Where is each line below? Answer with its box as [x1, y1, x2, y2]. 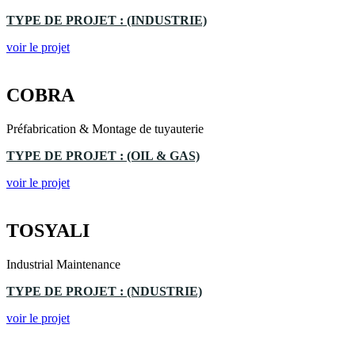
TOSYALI [6, 219, 90, 241]
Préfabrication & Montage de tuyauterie [6, 121, 204, 136]
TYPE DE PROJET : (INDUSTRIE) [6, 13, 207, 28]
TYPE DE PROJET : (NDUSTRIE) [6, 284, 202, 298]
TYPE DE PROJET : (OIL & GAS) [6, 148, 200, 162]
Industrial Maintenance [6, 257, 120, 271]
